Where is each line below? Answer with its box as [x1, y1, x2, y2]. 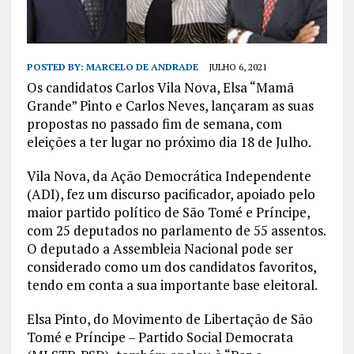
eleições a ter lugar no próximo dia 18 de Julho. [26, 132, 311, 151]
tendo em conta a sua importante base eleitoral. [26, 275, 318, 294]
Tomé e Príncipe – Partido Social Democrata [26, 327, 293, 346]
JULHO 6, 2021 [208, 60, 267, 73]
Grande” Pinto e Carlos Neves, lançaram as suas [26, 96, 314, 115]
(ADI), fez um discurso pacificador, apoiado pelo [26, 184, 315, 203]
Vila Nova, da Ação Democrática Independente [26, 166, 311, 185]
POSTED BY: [26, 60, 86, 73]
